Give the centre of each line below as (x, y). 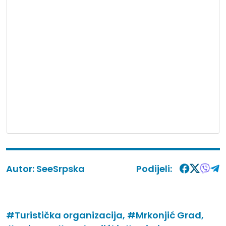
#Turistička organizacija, (67, 215)
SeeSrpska (61, 168)
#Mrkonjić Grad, (165, 215)
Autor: (21, 168)
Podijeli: (154, 168)
